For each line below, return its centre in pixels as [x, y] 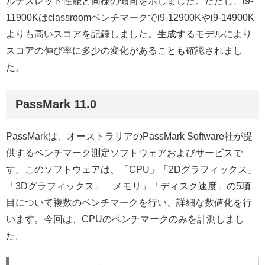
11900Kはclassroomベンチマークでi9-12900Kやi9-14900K [130, 17]
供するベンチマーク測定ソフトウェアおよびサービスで [124, 153]
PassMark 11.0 [56, 104]
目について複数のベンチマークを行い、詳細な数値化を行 [129, 202]
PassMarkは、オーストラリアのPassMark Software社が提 [129, 136]
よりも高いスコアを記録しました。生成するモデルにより [129, 34]
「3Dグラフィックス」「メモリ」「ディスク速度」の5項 [128, 186]
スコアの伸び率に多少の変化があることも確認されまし [124, 50]
